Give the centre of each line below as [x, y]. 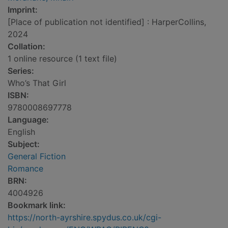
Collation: [26, 47]
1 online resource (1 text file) [62, 59]
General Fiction [37, 156]
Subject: [24, 144]
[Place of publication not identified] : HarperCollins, [107, 22]
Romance [25, 169]
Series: [21, 71]
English [21, 132]
